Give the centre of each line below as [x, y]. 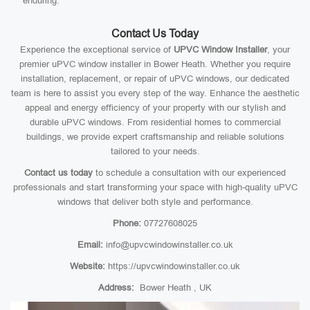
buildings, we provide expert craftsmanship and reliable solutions [155, 137]
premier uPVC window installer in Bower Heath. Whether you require [155, 64]
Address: [116, 288]
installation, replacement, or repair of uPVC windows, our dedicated [155, 79]
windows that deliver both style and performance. [155, 202]
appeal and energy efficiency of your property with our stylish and [155, 108]
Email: [90, 245]
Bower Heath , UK [173, 288]
